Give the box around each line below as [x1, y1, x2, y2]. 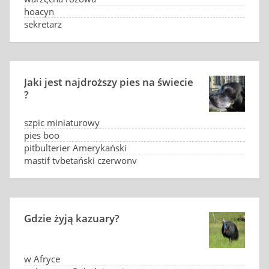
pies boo [24, 129, 59, 141]
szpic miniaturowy [24, 116, 100, 128]
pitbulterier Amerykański [24, 142, 127, 154]
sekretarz [24, 18, 62, 30]
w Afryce [24, 253, 60, 265]
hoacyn [24, 5, 54, 17]
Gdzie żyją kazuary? [24, 211, 119, 225]
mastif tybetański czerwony [24, 154, 137, 166]
